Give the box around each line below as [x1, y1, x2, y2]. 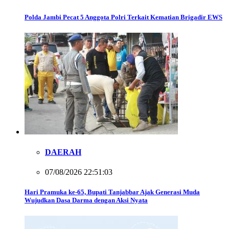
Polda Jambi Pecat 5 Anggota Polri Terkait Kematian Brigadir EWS [25, 13, 222, 21]
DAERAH [45, 147, 81, 156]
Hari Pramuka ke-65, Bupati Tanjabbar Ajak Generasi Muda [25, 188, 200, 196]
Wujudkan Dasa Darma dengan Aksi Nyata [25, 196, 148, 204]
